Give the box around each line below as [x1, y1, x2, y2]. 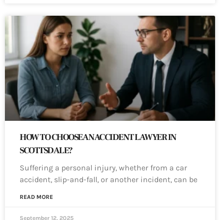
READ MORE [20, 193, 53, 201]
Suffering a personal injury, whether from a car [20, 163, 187, 173]
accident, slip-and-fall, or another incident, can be [20, 175, 197, 185]
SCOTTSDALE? [20, 145, 73, 157]
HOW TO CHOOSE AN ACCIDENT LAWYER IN [20, 132, 176, 143]
